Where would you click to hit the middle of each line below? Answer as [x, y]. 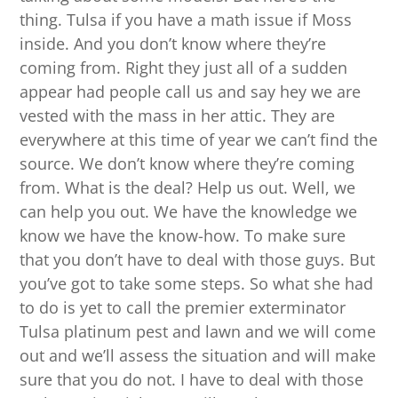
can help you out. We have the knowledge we [189, 212]
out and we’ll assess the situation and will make [198, 356]
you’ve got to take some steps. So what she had [197, 284]
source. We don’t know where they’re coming [187, 164]
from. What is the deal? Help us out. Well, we [188, 188]
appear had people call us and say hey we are [191, 92]
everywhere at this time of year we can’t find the [199, 140]
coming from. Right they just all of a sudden [184, 68]
